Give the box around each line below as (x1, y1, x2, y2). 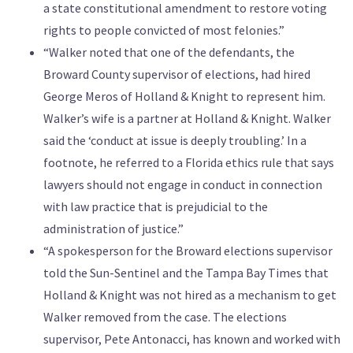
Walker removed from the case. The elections (43, 309, 287, 325)
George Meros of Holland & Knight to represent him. (43, 88, 325, 105)
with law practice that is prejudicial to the (43, 199, 268, 215)
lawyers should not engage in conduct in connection (43, 176, 322, 193)
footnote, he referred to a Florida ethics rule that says (43, 154, 334, 171)
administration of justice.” (43, 221, 184, 237)
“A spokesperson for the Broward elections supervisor (43, 243, 333, 259)
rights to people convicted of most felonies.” (43, 22, 284, 39)
